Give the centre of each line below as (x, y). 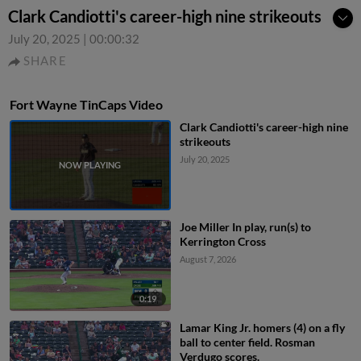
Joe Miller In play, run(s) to (245, 227)
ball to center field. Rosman (247, 342)
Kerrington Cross (222, 242)
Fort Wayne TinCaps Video (86, 104)
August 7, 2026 (207, 259)
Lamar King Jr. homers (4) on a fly (262, 327)
